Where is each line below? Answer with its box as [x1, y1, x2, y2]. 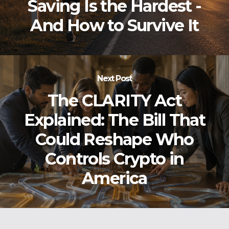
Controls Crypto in [45, 149, 184, 169]
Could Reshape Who [35, 129, 194, 149]
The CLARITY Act [47, 90, 181, 110]
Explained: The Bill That [24, 110, 205, 130]
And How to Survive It [30, 15, 199, 35]
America [82, 168, 147, 188]
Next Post [97, 74, 132, 83]
